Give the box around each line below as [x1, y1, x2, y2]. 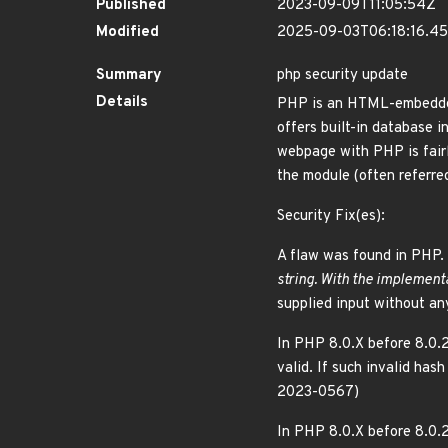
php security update [277, 66, 408, 85]
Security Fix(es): [277, 207, 385, 226]
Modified [96, 23, 159, 42]
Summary [96, 66, 162, 85]
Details [96, 93, 148, 112]
